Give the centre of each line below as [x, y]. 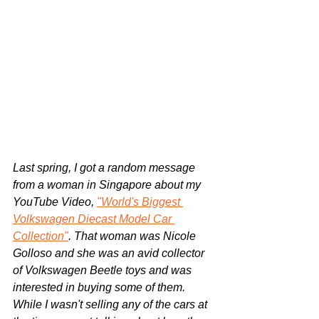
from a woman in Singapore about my [108, 185]
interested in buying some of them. [100, 288]
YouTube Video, [55, 202]
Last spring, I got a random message [105, 168]
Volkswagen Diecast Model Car [94, 219]
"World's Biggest [140, 202]
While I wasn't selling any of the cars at [111, 305]
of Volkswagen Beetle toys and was [104, 271]
